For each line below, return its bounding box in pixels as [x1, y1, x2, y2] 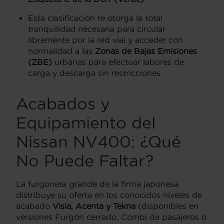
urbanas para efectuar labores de [52, 57, 184, 66]
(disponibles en [135, 201, 198, 210]
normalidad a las [28, 46, 95, 55]
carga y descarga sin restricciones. [28, 68, 162, 77]
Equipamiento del [16, 113, 155, 131]
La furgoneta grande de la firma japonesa [16, 179, 178, 188]
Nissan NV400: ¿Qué [16, 132, 181, 150]
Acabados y [16, 94, 110, 112]
